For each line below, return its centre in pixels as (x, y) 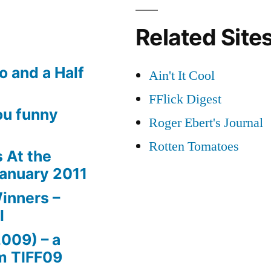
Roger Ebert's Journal (206, 122)
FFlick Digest (185, 99)
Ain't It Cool (182, 75)
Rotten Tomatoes (194, 146)
